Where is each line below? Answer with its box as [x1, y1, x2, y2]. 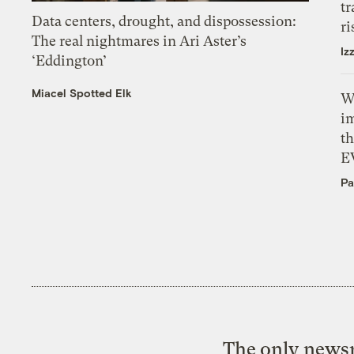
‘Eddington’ [32, 52, 107, 70]
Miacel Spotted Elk [32, 86, 133, 100]
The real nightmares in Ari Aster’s [32, 32, 247, 50]
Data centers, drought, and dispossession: [32, 13, 297, 30]
